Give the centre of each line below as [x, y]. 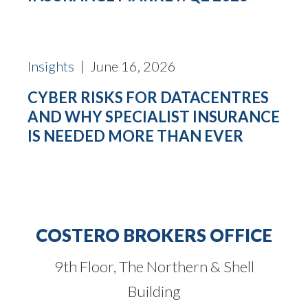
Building [154, 291]
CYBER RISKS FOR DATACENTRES [148, 97]
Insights [51, 66]
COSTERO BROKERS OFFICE [154, 235]
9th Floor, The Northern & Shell [154, 266]
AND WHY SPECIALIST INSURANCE [154, 116]
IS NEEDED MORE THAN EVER [135, 135]
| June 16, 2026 [125, 66]
